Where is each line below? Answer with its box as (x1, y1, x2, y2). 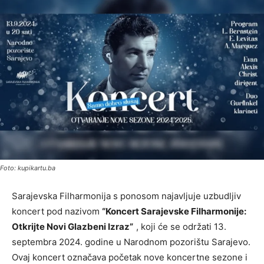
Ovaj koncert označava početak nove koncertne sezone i (12, 251, 247, 263)
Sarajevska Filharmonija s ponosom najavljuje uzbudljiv (12, 190, 241, 202)
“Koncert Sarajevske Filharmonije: (102, 205, 246, 217)
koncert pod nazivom (12, 205, 102, 217)
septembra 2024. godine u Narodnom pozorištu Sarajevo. (12, 236, 250, 247)
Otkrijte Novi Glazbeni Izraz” (12, 220, 133, 232)
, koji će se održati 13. (136, 220, 226, 232)
